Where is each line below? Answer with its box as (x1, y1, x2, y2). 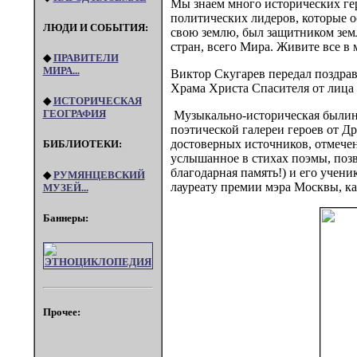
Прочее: (42, 306, 80, 319)
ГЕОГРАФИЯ (42, 108, 106, 120)
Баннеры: (42, 211, 88, 224)
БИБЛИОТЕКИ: (42, 138, 122, 151)
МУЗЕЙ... (42, 181, 88, 194)
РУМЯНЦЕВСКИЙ (53, 168, 145, 181)
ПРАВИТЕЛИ (53, 52, 119, 65)
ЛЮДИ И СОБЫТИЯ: (42, 21, 148, 33)
